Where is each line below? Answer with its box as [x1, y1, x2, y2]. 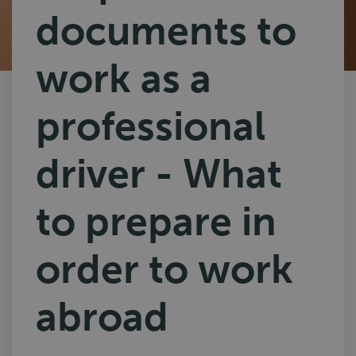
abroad [36, 293, 168, 341]
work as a [36, 55, 211, 103]
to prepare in [36, 198, 277, 246]
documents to [36, 7, 296, 55]
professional [36, 103, 265, 150]
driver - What [36, 150, 282, 198]
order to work [36, 246, 293, 293]
